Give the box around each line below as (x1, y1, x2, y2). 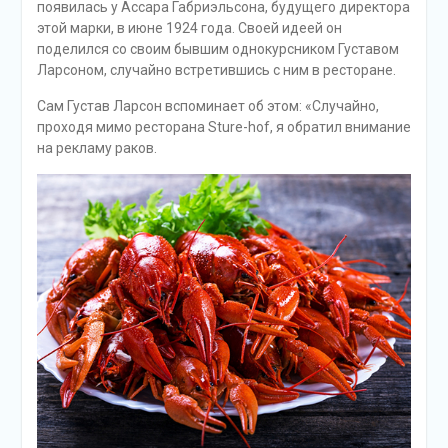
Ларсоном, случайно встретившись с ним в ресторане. (36, 62, 396, 79)
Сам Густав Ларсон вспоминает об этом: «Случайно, (36, 98, 379, 115)
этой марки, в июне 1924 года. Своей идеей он (36, 20, 342, 37)
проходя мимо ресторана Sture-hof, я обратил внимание (36, 119, 411, 136)
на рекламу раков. (36, 140, 157, 157)
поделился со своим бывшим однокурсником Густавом (36, 41, 399, 58)
